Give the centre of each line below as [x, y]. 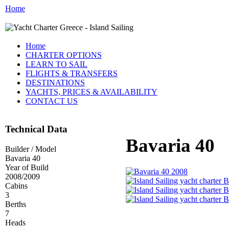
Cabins [16, 186]
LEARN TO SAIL [56, 64]
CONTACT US [52, 101]
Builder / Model [31, 149]
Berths [16, 204]
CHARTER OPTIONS [64, 55]
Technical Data [36, 129]
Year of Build [27, 167]
